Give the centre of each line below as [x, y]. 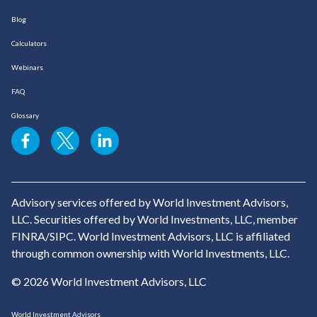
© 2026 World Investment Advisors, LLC [109, 282]
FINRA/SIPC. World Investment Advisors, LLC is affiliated [151, 236]
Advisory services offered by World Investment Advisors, [150, 202]
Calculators [29, 44]
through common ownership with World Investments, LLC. [150, 253]
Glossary [25, 116]
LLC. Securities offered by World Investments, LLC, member [155, 219]
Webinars [27, 68]
